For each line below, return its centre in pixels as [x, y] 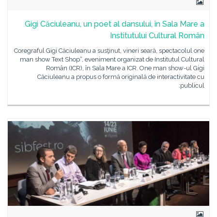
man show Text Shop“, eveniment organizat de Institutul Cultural [112, 59]
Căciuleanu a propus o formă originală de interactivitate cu [121, 77]
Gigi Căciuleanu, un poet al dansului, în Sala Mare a [115, 24]
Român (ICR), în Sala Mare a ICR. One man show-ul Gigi [125, 68]
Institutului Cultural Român [157, 36]
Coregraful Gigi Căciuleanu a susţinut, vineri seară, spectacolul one [109, 51]
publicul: [192, 85]
